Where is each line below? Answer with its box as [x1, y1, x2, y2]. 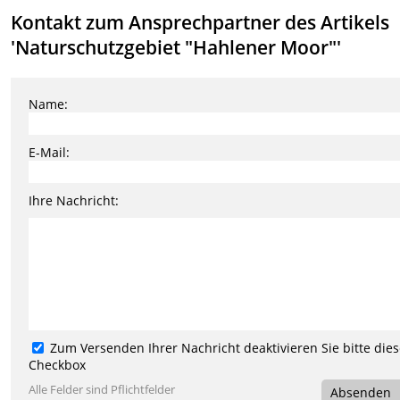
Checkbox [29, 355, 87, 373]
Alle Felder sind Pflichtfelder [29, 381, 176, 397]
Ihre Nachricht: [29, 191, 120, 209]
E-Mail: [29, 143, 71, 161]
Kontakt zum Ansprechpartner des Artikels [11, 9, 390, 35]
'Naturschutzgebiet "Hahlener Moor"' [11, 34, 342, 60]
